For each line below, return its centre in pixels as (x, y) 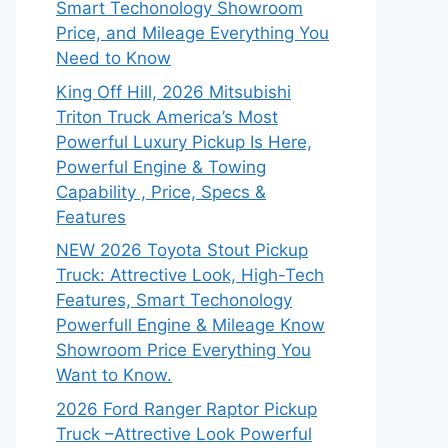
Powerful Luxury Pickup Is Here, (184, 141)
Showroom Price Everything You (183, 350)
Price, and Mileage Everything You (192, 33)
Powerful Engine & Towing (161, 166)
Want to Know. (114, 375)
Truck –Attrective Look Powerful (184, 433)
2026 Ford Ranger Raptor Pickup (186, 408)
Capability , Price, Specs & (161, 191)
